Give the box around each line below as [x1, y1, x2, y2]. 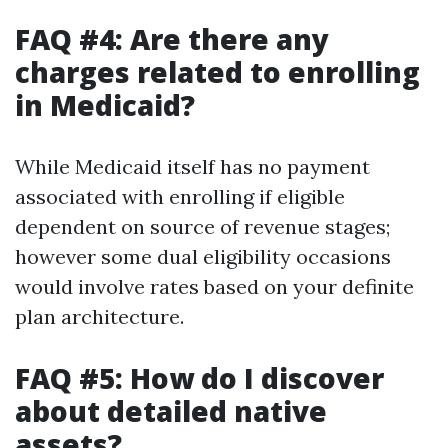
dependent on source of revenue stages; [15, 214, 390, 239]
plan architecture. [15, 304, 184, 329]
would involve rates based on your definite [15, 274, 414, 299]
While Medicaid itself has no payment [15, 154, 370, 179]
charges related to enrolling [15, 53, 420, 91]
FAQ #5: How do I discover [15, 359, 384, 397]
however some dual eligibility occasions [15, 244, 391, 269]
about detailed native [15, 392, 327, 430]
